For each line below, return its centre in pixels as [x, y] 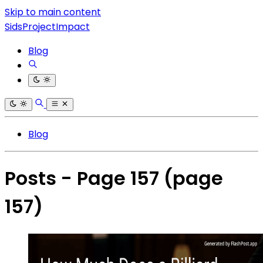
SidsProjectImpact [47, 27]
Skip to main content [53, 12]
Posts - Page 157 [84, 178]
